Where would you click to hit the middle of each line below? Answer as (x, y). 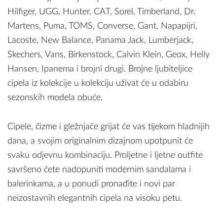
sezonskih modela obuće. (55, 97)
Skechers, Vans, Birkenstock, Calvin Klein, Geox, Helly (109, 55)
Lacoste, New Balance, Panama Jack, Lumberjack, (100, 40)
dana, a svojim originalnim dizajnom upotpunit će (100, 141)
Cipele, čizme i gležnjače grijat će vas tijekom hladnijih (109, 127)
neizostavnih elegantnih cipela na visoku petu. (95, 198)
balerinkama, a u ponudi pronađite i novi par (91, 184)
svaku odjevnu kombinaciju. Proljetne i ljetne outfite (105, 155)
